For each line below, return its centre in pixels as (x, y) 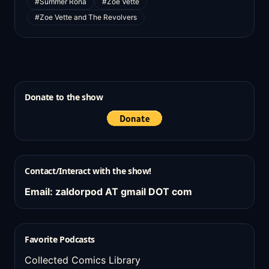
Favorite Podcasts (60, 239)
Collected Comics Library (83, 260)
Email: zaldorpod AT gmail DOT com (108, 192)
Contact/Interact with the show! (88, 171)
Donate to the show (64, 97)
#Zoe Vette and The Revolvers (86, 17)
